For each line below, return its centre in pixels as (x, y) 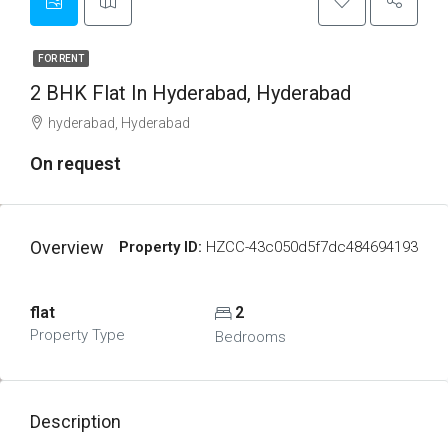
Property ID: (160, 247)
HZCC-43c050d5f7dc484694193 (310, 247)
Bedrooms (250, 337)
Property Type (77, 335)
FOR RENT (61, 58)
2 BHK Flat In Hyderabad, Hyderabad (190, 93)
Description (75, 421)
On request (75, 163)
